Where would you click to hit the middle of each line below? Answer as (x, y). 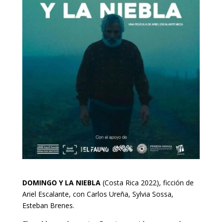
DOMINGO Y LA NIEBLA (61, 182)
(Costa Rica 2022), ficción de (147, 182)
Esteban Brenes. (49, 205)
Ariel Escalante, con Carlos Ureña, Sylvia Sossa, (98, 194)
